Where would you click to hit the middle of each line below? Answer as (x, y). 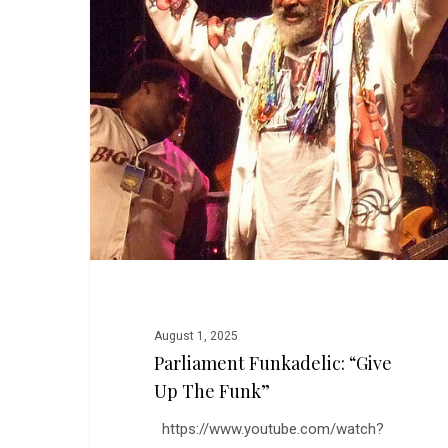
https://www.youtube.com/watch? (268, 428)
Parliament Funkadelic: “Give (272, 362)
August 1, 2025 (195, 335)
